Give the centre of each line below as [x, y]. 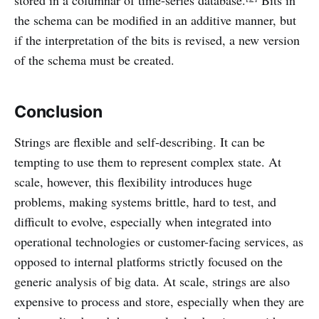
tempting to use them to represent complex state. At [148, 162]
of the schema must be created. [94, 60]
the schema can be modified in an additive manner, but [155, 20]
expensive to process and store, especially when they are [159, 302]
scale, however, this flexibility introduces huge [133, 182]
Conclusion [58, 112]
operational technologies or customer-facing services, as [159, 242]
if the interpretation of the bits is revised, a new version [157, 40]
